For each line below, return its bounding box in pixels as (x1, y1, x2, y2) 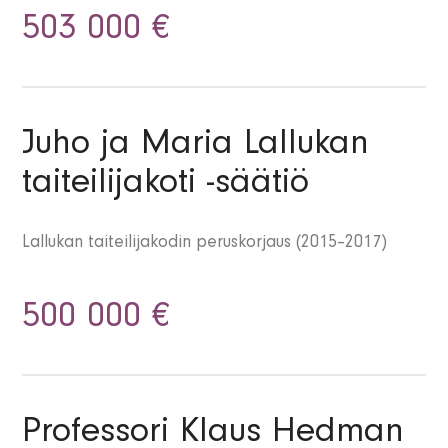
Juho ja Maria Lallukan (22, 129, 370, 166)
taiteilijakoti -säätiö (22, 168, 310, 205)
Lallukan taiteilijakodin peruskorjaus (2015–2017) (22, 235, 388, 254)
